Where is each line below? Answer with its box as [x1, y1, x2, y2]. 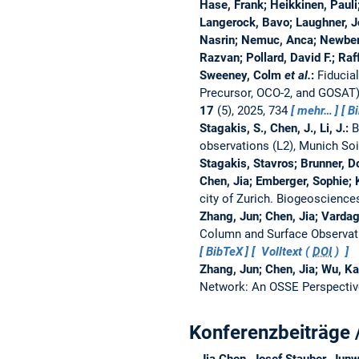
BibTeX [205, 244, 243, 259]
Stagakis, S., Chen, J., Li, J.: [199, 120, 352, 135]
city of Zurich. [199, 191, 276, 206]
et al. [280, 67, 311, 83]
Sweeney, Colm [199, 67, 281, 83]
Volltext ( [258, 244, 313, 259]
